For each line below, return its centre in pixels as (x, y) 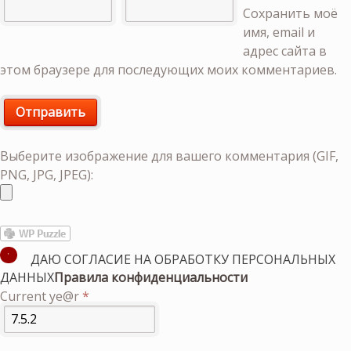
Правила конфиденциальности (151, 278)
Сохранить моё (290, 13)
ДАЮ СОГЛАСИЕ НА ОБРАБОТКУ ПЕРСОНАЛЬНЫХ (183, 259)
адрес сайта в (284, 51)
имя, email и (279, 32)
